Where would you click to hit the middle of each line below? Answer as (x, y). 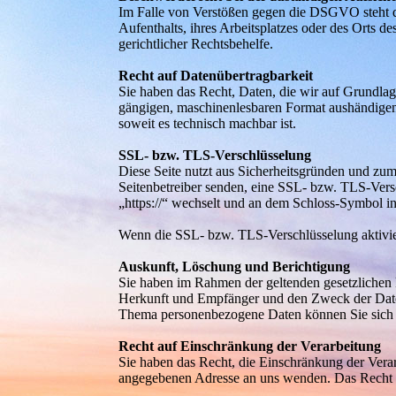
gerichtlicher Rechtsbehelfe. (196, 44)
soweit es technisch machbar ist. (208, 123)
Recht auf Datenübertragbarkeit (216, 76)
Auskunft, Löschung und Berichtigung (235, 267)
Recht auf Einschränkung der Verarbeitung (250, 346)
